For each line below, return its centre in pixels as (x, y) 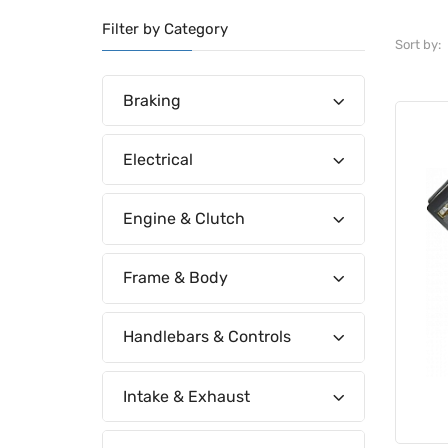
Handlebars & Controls (207, 337)
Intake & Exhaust (186, 396)
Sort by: (417, 44)
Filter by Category (165, 29)
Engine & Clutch (184, 218)
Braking (152, 100)
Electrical (158, 159)
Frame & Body (175, 278)
